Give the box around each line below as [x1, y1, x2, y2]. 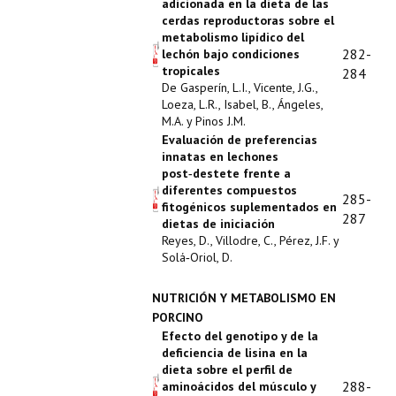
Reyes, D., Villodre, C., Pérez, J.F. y [162, 232, 339, 248]
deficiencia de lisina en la [162, 345, 308, 361]
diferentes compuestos [162, 182, 297, 198]
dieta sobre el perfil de [162, 362, 293, 377]
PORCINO [152, 309, 203, 325]
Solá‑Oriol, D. [162, 249, 232, 265]
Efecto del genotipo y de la [162, 328, 318, 344]
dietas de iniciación [162, 216, 275, 232]
